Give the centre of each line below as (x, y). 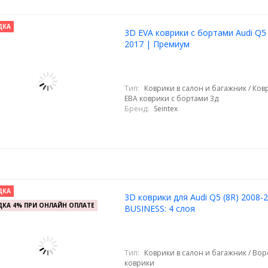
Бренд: (136, 108)
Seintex (165, 108)
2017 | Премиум (157, 44)
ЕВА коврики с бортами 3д (171, 98)
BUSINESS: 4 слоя (159, 208)
